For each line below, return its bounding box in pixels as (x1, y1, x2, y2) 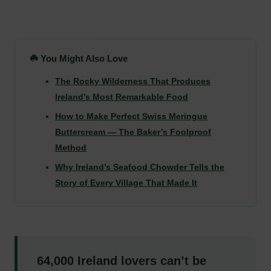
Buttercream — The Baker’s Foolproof (55, 126, 211, 137)
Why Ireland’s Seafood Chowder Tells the (55, 162, 224, 172)
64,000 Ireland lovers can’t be (37, 253, 206, 267)
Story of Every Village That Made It (55, 177, 197, 188)
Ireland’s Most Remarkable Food (55, 91, 188, 102)
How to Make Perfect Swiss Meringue (55, 111, 207, 121)
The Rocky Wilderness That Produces (55, 76, 211, 86)
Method (55, 142, 87, 152)
